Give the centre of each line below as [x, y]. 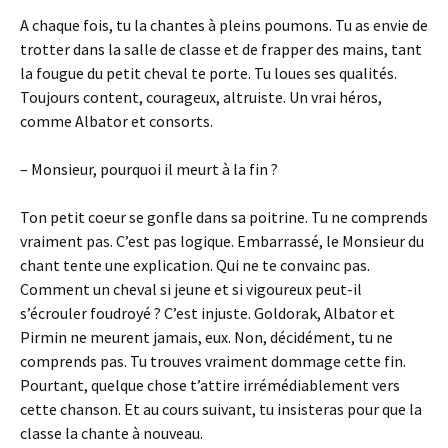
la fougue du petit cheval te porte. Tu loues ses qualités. [208, 73]
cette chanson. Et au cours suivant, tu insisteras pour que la [221, 409]
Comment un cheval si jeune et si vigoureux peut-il [191, 289]
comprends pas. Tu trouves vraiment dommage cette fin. [213, 361]
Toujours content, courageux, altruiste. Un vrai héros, [201, 97]
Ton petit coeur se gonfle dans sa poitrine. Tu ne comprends [224, 217]
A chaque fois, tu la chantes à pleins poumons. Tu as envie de [224, 25]
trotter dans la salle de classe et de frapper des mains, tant [221, 49]
